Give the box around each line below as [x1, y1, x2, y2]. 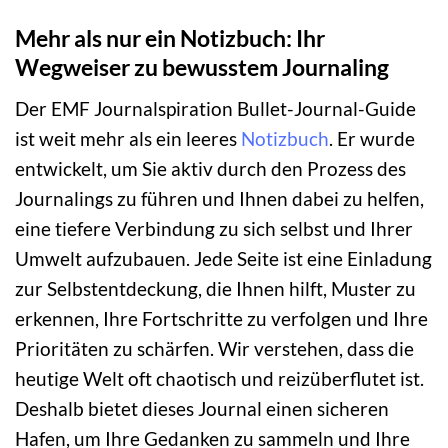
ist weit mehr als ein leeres [15, 126, 241, 150]
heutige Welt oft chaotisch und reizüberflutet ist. [15, 366, 424, 390]
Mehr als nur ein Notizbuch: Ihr [15, 23, 325, 52]
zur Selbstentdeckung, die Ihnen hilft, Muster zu [15, 276, 416, 300]
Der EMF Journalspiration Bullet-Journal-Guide [15, 96, 416, 120]
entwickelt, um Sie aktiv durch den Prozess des [15, 156, 406, 180]
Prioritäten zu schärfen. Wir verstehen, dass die [15, 336, 414, 360]
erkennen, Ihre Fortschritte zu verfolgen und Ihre [15, 306, 428, 330]
